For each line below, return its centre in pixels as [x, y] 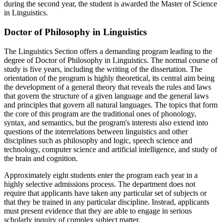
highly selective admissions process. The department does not [100, 184]
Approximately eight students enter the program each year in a [101, 175]
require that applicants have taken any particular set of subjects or [105, 193]
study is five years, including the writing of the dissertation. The [103, 69]
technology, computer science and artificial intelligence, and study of [111, 149]
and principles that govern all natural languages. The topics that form [111, 105]
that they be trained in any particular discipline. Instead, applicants [107, 202]
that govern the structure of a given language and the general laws [106, 96]
